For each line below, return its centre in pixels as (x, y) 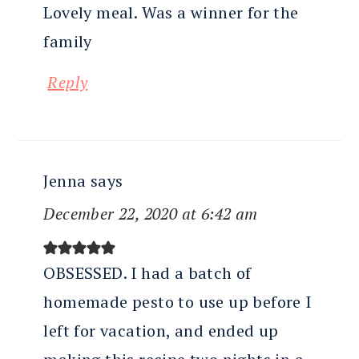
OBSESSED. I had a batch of (147, 273)
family (68, 42)
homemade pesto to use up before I (177, 302)
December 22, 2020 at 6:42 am (151, 214)
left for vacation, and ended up (161, 331)
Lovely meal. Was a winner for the (171, 13)
